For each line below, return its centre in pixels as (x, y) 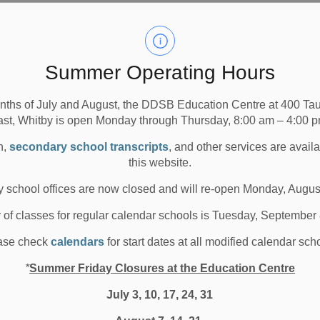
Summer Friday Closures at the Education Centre (162, 268)
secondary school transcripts (89, 147)
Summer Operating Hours (160, 72)
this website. (160, 162)
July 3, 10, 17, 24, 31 (160, 295)
